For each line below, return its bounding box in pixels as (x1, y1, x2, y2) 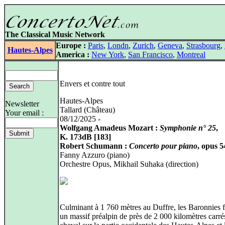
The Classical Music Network (5, 30, 105, 39)
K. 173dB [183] (60, 133, 111, 141)
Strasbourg (186, 41, 220, 50)
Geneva (158, 41, 182, 50)
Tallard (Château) (60, 105, 115, 114)
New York (91, 50, 124, 59)
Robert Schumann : (60, 142, 129, 150)
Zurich (133, 41, 154, 50)
